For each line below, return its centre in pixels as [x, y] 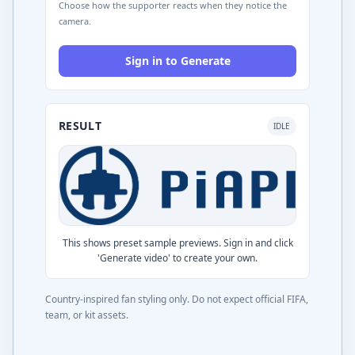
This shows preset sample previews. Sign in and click [177, 242]
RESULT [80, 125]
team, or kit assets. [87, 315]
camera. [75, 21]
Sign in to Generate [177, 60]
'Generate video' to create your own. [177, 258]
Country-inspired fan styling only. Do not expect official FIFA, [177, 299]
